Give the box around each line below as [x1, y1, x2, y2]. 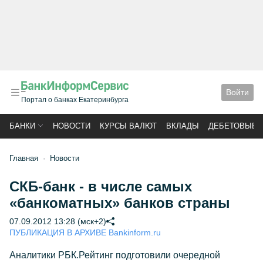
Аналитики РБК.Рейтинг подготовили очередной [9, 250, 220, 260]
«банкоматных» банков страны [9, 195, 230, 211]
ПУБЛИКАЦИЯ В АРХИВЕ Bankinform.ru [9, 228, 161, 237]
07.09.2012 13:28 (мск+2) [9, 217, 106, 226]
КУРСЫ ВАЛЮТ [100, 122, 157, 130]
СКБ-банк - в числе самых [9, 178, 192, 194]
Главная [9, 154, 38, 163]
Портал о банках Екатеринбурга [21, 96, 129, 104]
